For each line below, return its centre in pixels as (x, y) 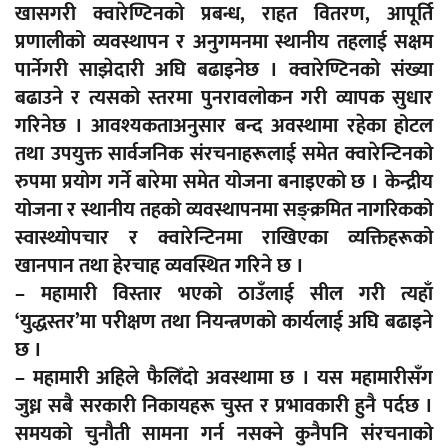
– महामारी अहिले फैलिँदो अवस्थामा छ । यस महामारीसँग (224, 378)
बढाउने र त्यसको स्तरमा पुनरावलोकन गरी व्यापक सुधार (224, 98)
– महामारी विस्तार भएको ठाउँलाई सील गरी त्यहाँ (224, 294)
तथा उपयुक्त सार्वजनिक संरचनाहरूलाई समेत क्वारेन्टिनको (224, 154)
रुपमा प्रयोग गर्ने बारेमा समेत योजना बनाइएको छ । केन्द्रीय (224, 182)
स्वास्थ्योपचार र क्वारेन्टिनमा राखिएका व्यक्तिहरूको (224, 238)
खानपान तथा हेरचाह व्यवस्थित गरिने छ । (159, 266)
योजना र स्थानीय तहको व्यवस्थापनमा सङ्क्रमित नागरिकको (224, 210)
